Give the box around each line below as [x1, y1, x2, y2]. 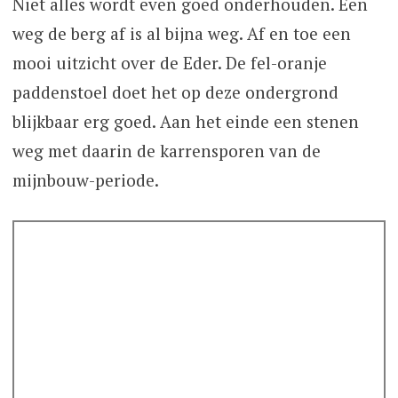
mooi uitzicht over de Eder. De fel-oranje [12, 52, 327, 75]
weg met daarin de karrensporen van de [12, 139, 321, 163]
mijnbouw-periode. [12, 169, 159, 192]
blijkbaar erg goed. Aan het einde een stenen [12, 110, 359, 133]
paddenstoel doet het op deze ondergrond [12, 81, 338, 104]
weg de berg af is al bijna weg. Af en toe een [12, 22, 351, 45]
